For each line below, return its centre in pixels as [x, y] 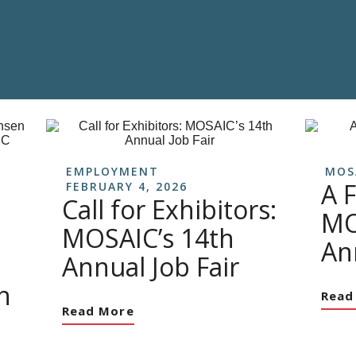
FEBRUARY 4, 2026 [127, 186]
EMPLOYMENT [112, 171]
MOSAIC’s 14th [148, 238]
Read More [98, 311]
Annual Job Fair [151, 267]
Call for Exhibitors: [169, 209]
